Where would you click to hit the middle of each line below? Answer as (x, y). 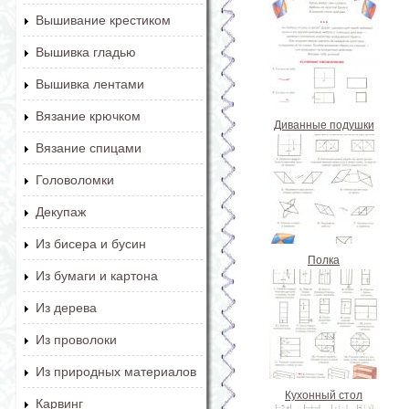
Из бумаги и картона (97, 276)
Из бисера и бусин (91, 244)
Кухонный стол (324, 395)
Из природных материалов (116, 372)
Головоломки (75, 180)
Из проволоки (76, 340)
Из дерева (66, 308)
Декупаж (61, 212)
